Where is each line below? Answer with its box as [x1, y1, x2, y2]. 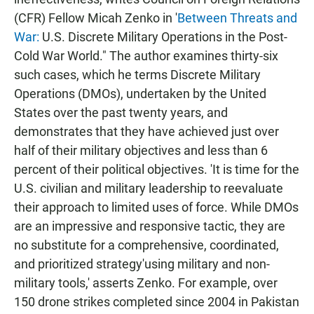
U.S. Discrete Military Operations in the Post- [39, 29, 287, 44]
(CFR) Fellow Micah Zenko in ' [14, 11, 177, 25]
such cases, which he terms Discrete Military [14, 67, 261, 82]
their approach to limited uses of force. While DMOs [14, 200, 299, 214]
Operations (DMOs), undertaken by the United [14, 86, 266, 101]
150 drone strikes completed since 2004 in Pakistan [14, 294, 299, 309]
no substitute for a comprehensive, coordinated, [14, 238, 279, 252]
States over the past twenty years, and [14, 105, 228, 120]
